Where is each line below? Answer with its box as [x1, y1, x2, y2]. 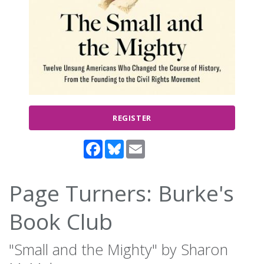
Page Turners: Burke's [9, 178, 234, 209]
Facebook [103, 138, 143, 150]
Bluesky [124, 138, 157, 150]
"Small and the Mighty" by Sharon [9, 239, 228, 260]
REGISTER [112, 113, 152, 124]
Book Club [9, 206, 113, 237]
